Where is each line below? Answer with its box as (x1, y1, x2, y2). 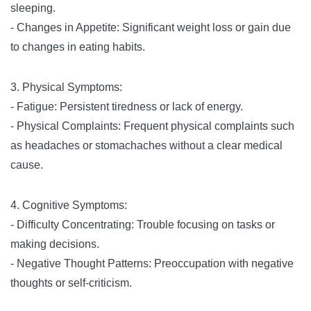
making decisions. (10, 238, 99, 250)
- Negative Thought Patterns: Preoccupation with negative (10, 258, 294, 269)
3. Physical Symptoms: (10, 81, 122, 93)
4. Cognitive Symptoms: (10, 199, 127, 211)
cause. (10, 159, 43, 171)
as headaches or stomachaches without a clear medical (10, 140, 283, 151)
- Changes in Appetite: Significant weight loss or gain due (10, 22, 291, 33)
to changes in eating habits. (10, 41, 145, 53)
